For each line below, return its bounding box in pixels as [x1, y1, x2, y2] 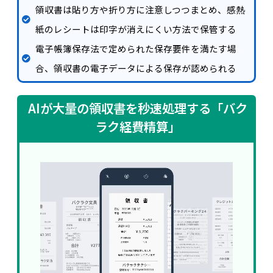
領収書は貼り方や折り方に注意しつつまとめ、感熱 [35, 3, 246, 16]
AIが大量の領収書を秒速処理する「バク [28, 99, 247, 117]
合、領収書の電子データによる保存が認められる [35, 62, 237, 74]
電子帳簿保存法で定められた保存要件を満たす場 [35, 42, 237, 55]
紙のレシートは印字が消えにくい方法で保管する [35, 23, 237, 35]
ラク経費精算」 [95, 117, 180, 135]
